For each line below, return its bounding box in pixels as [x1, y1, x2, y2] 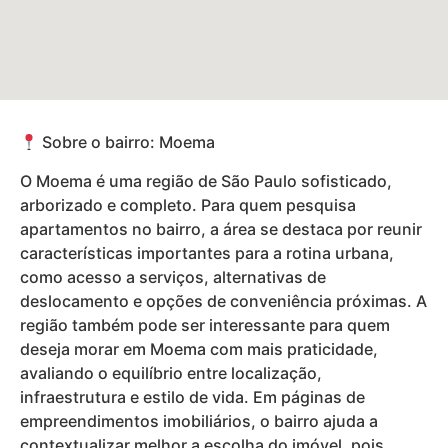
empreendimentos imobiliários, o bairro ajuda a [20, 410, 378, 431]
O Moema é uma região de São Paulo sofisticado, [20, 170, 392, 191]
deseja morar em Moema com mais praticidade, [20, 338, 378, 359]
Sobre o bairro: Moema [38, 132, 216, 153]
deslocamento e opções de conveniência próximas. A [20, 290, 427, 311]
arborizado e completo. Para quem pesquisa [20, 194, 356, 215]
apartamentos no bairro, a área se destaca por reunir [20, 218, 422, 239]
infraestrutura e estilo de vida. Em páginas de [20, 386, 365, 407]
